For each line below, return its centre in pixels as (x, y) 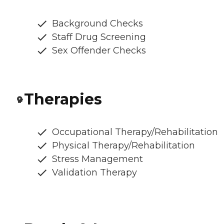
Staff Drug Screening (99, 37)
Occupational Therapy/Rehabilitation (135, 132)
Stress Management (97, 159)
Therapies (63, 99)
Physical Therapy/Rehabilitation (123, 145)
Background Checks (97, 23)
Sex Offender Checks (99, 50)
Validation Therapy (94, 172)
